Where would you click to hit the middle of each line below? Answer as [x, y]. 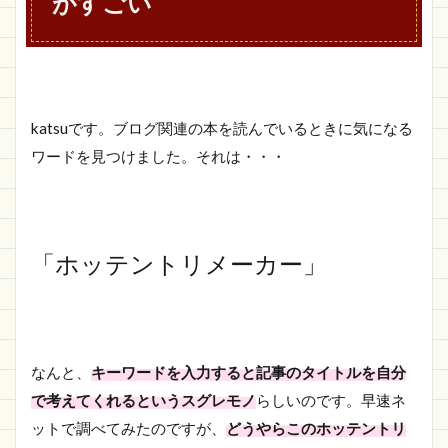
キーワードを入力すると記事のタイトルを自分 [248, 372]
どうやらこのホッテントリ [316, 428]
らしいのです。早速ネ [331, 400]
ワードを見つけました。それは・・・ [158, 156]
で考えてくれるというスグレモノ [143, 400]
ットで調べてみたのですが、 [128, 428]
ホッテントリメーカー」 [191, 263]
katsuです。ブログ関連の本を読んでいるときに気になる [222, 128]
